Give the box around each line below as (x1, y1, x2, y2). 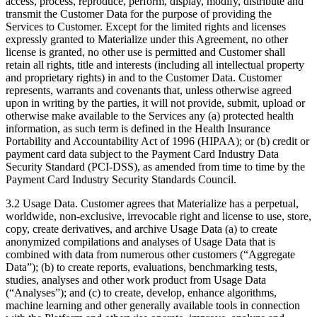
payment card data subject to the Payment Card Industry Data (6, 148, 279, 161)
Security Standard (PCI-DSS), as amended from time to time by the (6, 161, 305, 173)
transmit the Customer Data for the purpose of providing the (6, 8, 272, 21)
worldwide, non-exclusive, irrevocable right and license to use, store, (6, 210, 311, 223)
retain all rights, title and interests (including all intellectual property (6, 59, 304, 71)
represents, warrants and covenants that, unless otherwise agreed (6, 84, 292, 97)
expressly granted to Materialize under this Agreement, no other (6, 33, 288, 46)
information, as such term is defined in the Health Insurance (6, 122, 270, 135)
